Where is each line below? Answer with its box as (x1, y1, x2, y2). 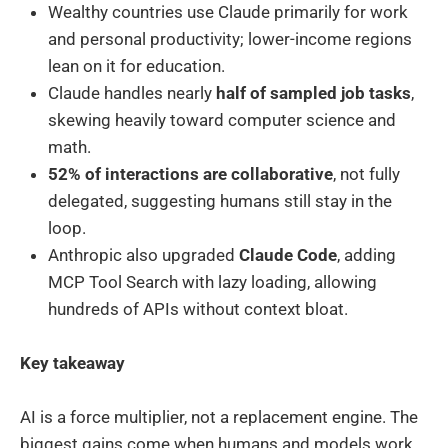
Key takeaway (20, 352, 125, 373)
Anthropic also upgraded (48, 244, 239, 265)
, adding (337, 244, 396, 265)
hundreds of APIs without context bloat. (48, 298, 348, 319)
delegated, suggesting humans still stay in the (48, 190, 392, 211)
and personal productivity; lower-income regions (48, 28, 412, 49)
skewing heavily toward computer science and (48, 109, 396, 130)
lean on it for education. (48, 55, 225, 76)
